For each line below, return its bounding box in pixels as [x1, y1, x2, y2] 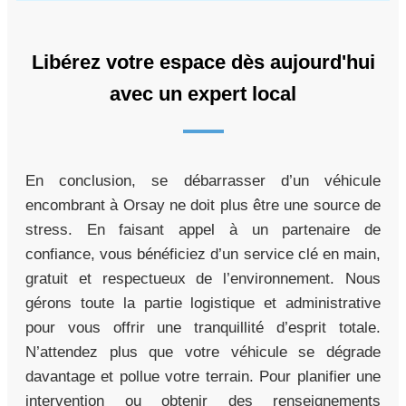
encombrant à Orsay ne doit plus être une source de [25, 196, 381, 214]
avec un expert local [110, 82, 296, 105]
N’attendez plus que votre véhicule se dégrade [25, 343, 381, 361]
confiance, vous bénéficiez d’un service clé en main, [25, 245, 381, 263]
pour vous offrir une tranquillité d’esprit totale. [25, 318, 381, 336]
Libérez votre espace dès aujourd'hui [31, 50, 375, 73]
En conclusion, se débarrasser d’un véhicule [25, 171, 381, 189]
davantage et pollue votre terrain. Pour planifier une [25, 367, 381, 385]
